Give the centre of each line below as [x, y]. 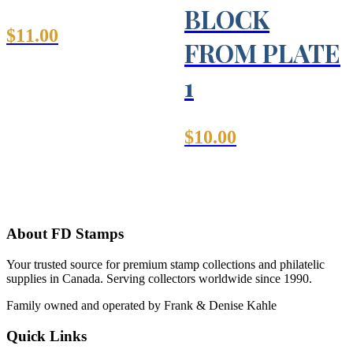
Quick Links [46, 336]
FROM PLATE [262, 52]
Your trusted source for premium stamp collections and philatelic [165, 265]
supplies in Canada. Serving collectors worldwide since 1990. [159, 279]
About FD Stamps [65, 234]
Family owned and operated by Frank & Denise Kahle [141, 306]
